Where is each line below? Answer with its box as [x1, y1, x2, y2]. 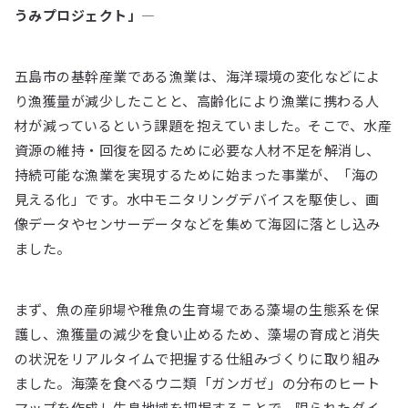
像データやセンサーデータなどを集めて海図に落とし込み [15, 213, 381, 233]
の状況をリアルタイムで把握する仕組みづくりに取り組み [15, 348, 381, 368]
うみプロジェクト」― [15, 5, 156, 25]
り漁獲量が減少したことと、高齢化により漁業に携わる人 [15, 90, 380, 110]
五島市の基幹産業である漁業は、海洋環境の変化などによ [15, 66, 381, 86]
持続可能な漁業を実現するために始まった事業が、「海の [15, 164, 380, 184]
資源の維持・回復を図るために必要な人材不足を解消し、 [15, 139, 381, 159]
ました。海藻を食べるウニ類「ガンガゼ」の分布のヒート [15, 372, 381, 393]
